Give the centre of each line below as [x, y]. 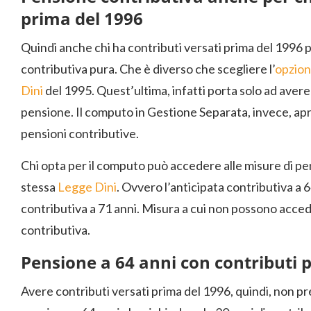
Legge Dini [87, 187]
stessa [39, 187]
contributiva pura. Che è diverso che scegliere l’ [148, 69]
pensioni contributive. [80, 133]
